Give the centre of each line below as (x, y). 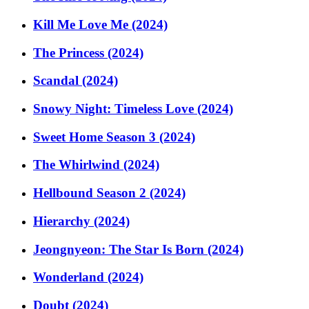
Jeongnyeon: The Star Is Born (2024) (138, 249)
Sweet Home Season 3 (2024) (114, 137)
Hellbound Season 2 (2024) (109, 193)
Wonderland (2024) (88, 277)
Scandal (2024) (76, 81)
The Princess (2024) (88, 52)
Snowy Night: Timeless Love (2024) (133, 108)
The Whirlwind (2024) (96, 165)
